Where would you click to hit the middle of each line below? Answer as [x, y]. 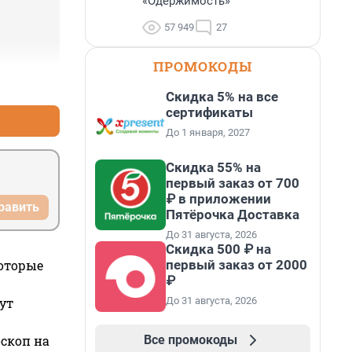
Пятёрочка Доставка [233, 214]
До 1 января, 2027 [208, 132]
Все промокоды [190, 340]
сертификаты [209, 112]
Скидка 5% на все [222, 97]
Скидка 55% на [213, 167]
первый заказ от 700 [233, 183]
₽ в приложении [218, 199]
